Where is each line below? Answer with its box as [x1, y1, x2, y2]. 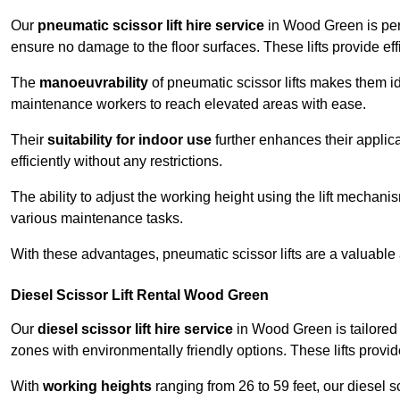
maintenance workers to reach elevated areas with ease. [11, 96, 366, 112]
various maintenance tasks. [11, 211, 183, 227]
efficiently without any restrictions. [11, 154, 222, 170]
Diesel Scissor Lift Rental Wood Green [11, 287, 269, 304]
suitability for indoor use [47, 132, 212, 148]
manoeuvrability [39, 75, 148, 91]
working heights [43, 379, 152, 395]
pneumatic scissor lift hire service [37, 18, 264, 34]
